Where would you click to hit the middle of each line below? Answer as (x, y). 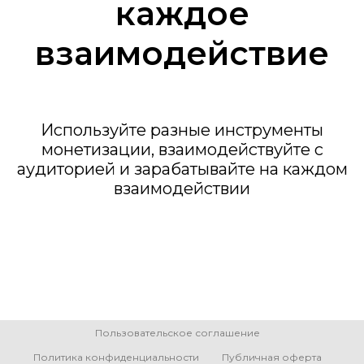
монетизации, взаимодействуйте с (182, 150)
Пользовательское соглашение (177, 333)
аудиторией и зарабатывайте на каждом (182, 169)
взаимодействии (182, 189)
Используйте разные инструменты (182, 130)
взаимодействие (182, 54)
